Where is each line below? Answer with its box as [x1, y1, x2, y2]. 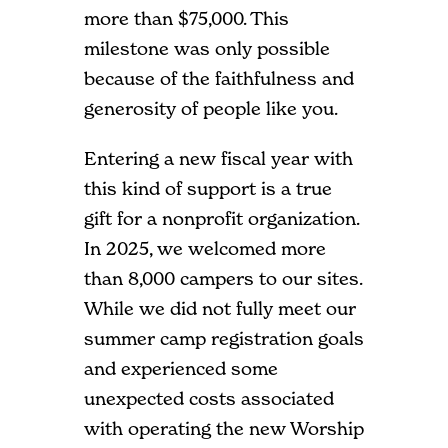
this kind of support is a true [84, 177, 332, 199]
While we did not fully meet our [84, 297, 356, 319]
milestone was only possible [84, 37, 330, 59]
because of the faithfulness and [84, 67, 354, 89]
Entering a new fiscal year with [84, 147, 353, 169]
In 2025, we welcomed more [84, 237, 326, 259]
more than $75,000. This [84, 7, 289, 29]
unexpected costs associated [84, 387, 334, 409]
